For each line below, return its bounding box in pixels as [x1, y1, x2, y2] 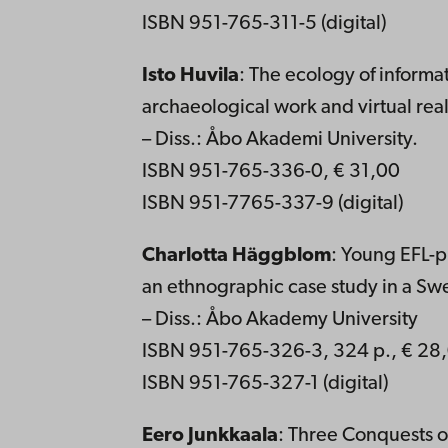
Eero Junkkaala [141, 425, 278, 446]
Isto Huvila [141, 65, 239, 86]
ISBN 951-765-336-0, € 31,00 [141, 161, 400, 182]
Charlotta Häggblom [141, 245, 331, 266]
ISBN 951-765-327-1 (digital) [141, 373, 389, 394]
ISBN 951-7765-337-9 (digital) [141, 193, 404, 214]
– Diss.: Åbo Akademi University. [141, 129, 418, 150]
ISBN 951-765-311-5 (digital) [141, 13, 387, 34]
